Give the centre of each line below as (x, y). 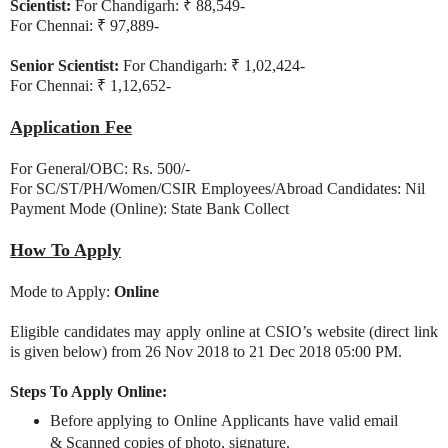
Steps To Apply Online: (88, 392)
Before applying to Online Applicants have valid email (224, 421)
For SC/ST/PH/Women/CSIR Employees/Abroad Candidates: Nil (217, 189)
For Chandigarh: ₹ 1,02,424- (212, 66)
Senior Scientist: (64, 66)
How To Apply (65, 250)
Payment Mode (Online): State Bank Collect (149, 209)
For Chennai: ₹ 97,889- (84, 26)
